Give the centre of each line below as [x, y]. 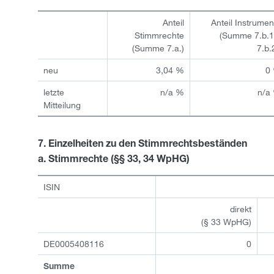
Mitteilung [62, 105]
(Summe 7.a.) [158, 48]
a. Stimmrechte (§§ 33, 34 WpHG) [114, 160]
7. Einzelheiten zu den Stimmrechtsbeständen [143, 145]
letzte [54, 92]
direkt [241, 209]
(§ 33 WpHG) [227, 222]
